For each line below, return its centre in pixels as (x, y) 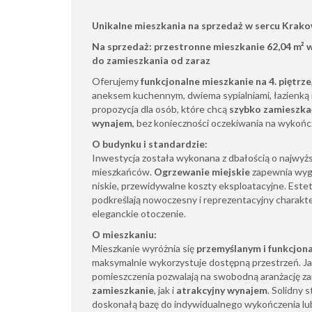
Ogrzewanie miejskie (202, 172)
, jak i (165, 290)
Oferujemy (116, 81)
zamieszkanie (123, 290)
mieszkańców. (123, 172)
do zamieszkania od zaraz (151, 60)
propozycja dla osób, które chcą (161, 109)
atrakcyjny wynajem (222, 290)
